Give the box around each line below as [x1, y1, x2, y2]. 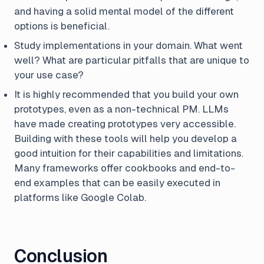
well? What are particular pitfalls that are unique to [14, 54, 249, 66]
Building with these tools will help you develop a [14, 133, 237, 144]
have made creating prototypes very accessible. [14, 118, 236, 130]
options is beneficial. [14, 20, 110, 32]
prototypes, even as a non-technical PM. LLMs [14, 103, 229, 115]
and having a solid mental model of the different [14, 5, 234, 17]
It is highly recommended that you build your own [14, 88, 239, 100]
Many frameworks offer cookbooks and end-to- [14, 162, 235, 174]
